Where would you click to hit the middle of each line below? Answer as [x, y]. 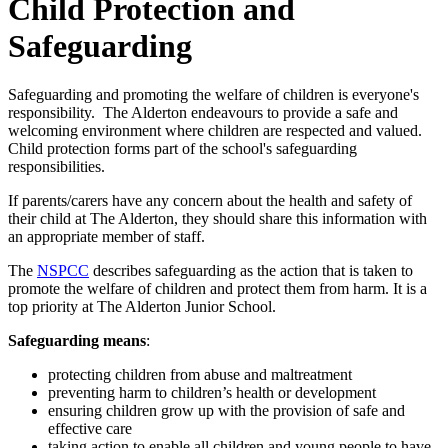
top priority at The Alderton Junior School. [142, 307]
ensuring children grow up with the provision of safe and [226, 411]
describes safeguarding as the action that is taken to [251, 271]
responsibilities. [56, 167]
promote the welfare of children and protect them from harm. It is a [217, 289]
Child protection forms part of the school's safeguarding [182, 149]
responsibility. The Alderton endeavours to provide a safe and [203, 113]
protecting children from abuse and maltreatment [200, 375]
